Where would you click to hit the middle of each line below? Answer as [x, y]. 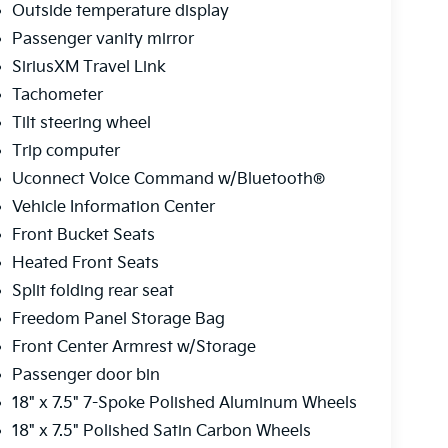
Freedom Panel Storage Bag [118, 320]
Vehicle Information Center [113, 208]
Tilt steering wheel [81, 124]
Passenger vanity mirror [102, 40]
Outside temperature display [120, 12]
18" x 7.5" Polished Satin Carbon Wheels [161, 432]
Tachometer [57, 96]
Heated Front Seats [85, 264]
